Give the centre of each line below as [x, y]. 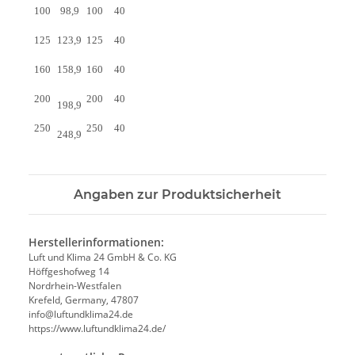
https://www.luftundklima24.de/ [97, 328]
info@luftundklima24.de [81, 314]
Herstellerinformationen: [96, 242]
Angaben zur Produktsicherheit [177, 194]
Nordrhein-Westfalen [75, 285]
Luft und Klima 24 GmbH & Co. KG [103, 257]
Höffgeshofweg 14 [69, 271]
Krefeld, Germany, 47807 [84, 300]
